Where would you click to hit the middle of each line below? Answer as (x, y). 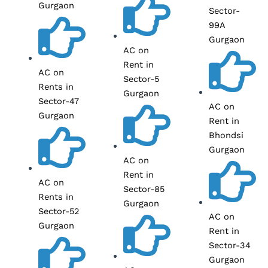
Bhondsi (226, 135)
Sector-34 (230, 245)
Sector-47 (58, 101)
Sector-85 (144, 189)
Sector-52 (59, 211)
